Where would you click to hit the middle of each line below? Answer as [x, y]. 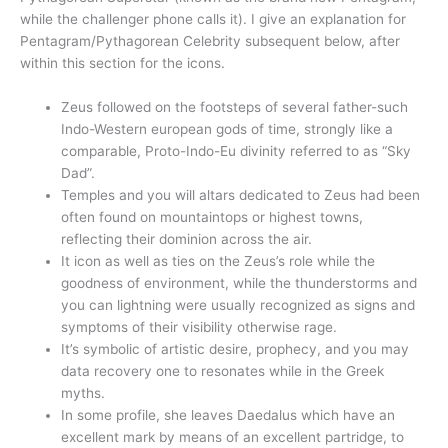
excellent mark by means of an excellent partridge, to [233, 437]
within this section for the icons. [122, 63]
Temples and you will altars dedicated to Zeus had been [241, 195]
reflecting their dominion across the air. [187, 239]
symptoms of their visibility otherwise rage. [199, 327]
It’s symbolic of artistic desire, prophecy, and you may [235, 349]
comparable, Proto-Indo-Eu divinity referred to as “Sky [236, 151]
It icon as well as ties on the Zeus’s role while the [218, 261]
